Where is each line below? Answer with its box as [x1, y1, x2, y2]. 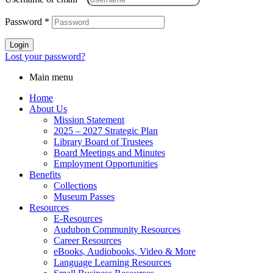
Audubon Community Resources [54, 224, 180, 235]
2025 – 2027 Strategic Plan [54, 126, 158, 136]
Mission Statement [54, 115, 124, 126]
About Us [29, 104, 67, 115]
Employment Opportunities [54, 158, 158, 169]
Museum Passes [54, 191, 115, 202]
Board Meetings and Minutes [54, 147, 165, 158]
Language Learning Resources [54, 257, 171, 268]
